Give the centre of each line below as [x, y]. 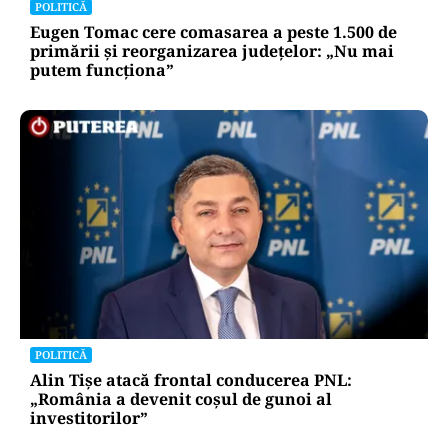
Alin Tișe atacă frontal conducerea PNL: [191, 380]
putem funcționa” [102, 70]
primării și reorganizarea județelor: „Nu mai [212, 51]
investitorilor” [89, 418]
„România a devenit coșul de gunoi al [181, 399]
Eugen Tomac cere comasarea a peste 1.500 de [213, 32]
